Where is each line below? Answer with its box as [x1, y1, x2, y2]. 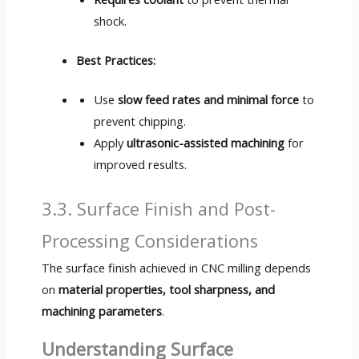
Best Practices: [76, 51, 156, 68]
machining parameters [41, 302, 162, 319]
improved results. [94, 155, 188, 172]
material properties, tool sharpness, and [58, 280, 275, 297]
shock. [94, 12, 127, 29]
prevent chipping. [94, 112, 187, 129]
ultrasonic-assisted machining [127, 134, 285, 151]
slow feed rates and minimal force [118, 91, 300, 107]
